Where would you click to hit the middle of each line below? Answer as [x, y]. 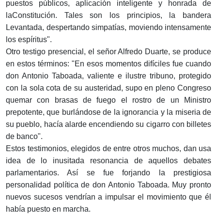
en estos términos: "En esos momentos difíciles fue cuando [108, 64]
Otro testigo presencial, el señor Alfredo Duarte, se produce [108, 52]
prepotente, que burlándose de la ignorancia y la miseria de [108, 112]
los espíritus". [29, 40]
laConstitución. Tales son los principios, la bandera [108, 15]
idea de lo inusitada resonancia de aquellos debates [108, 161]
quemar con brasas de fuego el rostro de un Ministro [108, 100]
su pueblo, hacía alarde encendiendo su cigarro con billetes [108, 124]
